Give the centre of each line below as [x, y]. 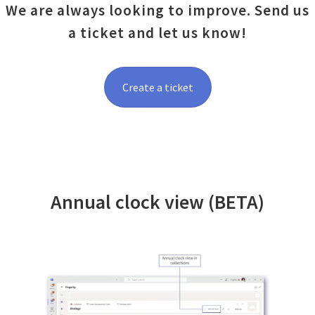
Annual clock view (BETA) [157, 202]
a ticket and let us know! [157, 33]
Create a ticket [157, 88]
